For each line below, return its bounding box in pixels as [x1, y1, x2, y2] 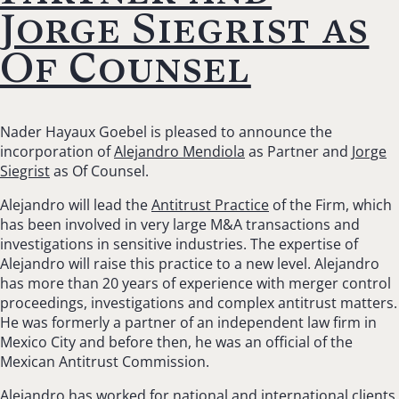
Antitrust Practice [151, 194, 269, 215]
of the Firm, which [269, 194, 392, 215]
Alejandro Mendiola [114, 141, 245, 161]
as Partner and [245, 141, 352, 161]
